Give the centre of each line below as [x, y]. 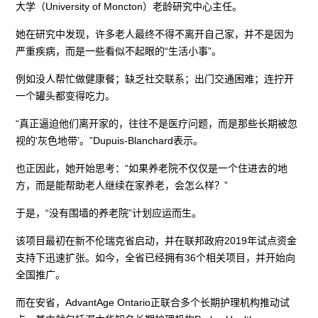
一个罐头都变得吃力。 [66, 96]
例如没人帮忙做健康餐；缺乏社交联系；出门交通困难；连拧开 [155, 79]
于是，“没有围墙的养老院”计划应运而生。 [109, 213]
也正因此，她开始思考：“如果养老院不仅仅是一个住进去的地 [152, 169]
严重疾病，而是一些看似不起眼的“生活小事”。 [119, 51]
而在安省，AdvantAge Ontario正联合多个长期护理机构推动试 [153, 303]
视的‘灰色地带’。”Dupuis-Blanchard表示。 [110, 141]
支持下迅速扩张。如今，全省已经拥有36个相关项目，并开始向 [156, 258]
